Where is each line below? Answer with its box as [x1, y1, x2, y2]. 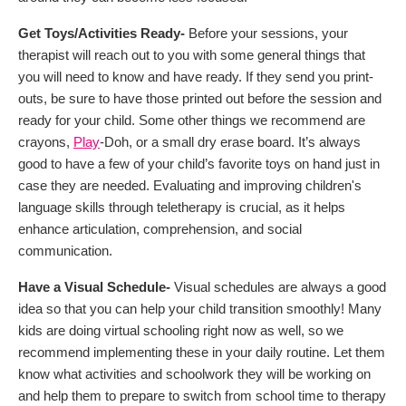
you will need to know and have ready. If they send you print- [18, 68, 373, 84]
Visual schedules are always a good [170, 278, 386, 295]
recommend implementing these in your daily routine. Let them [18, 343, 385, 360]
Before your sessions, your [185, 24, 348, 41]
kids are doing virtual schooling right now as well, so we [18, 322, 343, 338]
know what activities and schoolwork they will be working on [18, 365, 371, 382]
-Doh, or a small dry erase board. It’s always [100, 133, 361, 150]
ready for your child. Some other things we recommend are [18, 111, 365, 128]
